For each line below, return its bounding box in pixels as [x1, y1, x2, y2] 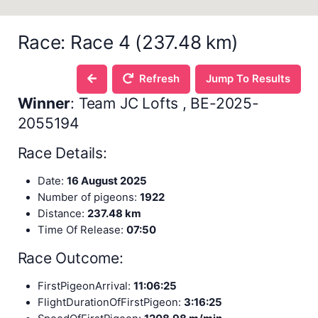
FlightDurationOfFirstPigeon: [37, 295, 184, 309]
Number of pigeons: [37, 190, 140, 204]
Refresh [136, 72, 180, 85]
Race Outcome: [17, 248, 124, 267]
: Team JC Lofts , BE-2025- [70, 94, 259, 112]
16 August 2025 [66, 174, 147, 187]
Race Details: [17, 143, 107, 162]
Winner [17, 94, 71, 112]
